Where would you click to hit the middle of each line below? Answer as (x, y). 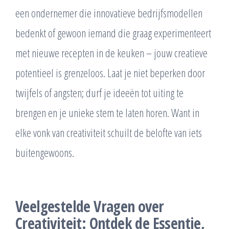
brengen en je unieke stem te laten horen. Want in (107, 112)
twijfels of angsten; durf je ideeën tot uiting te (99, 92)
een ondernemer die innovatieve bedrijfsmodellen (109, 13)
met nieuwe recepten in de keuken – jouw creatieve (111, 52)
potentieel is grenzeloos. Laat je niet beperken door (110, 72)
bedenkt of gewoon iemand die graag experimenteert (113, 32)
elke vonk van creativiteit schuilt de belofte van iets (109, 132)
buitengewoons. (45, 152)
